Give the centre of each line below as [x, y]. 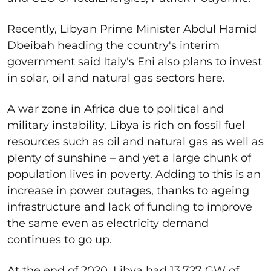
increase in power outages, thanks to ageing [128, 190]
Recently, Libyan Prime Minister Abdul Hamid [132, 29]
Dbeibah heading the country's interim [113, 45]
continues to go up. [60, 239]
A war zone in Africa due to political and [116, 109]
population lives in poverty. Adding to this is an [134, 174]
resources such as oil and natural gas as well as [135, 141]
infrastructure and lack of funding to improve [130, 207]
